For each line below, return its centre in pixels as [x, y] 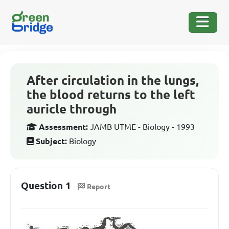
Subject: [51, 141]
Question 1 [46, 186]
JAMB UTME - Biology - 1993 [142, 127]
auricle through [72, 109]
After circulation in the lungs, [113, 81]
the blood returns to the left [111, 95]
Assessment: [63, 127]
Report [99, 186]
